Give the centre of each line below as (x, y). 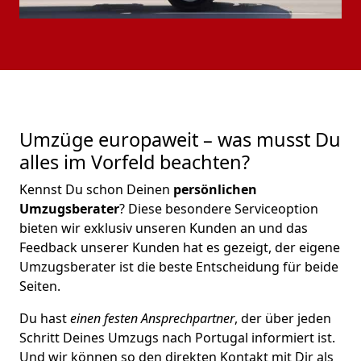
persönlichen (214, 189)
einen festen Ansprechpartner (152, 318)
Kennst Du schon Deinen (95, 189)
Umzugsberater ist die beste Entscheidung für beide (179, 267)
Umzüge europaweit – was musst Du (180, 139)
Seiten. (40, 286)
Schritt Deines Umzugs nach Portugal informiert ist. (177, 338)
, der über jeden (283, 318)
